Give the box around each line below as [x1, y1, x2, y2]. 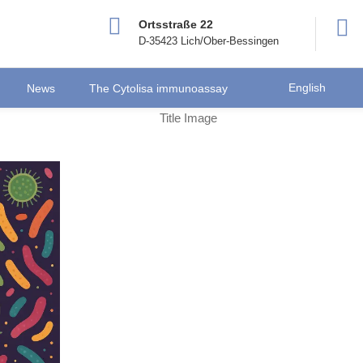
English [288, 80, 326, 94]
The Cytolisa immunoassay [89, 81, 228, 94]
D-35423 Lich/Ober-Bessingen [139, 34, 279, 47]
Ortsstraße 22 [139, 17, 213, 31]
